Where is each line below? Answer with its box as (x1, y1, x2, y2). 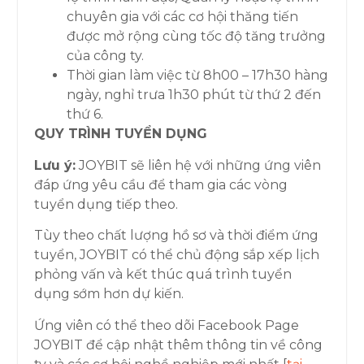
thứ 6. (67, 106, 104, 123)
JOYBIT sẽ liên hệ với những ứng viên (76, 157, 322, 173)
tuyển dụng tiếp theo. (34, 196, 179, 212)
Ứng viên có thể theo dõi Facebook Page (34, 317, 300, 333)
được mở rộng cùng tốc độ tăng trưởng (67, 28, 327, 45)
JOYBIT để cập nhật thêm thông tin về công (34, 336, 323, 353)
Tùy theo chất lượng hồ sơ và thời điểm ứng (34, 227, 319, 244)
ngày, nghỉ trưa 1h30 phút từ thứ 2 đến (67, 87, 322, 103)
